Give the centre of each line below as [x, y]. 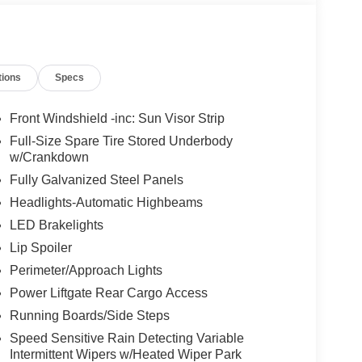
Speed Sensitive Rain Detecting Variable [126, 338]
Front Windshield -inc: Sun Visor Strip [117, 118]
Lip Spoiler [40, 247]
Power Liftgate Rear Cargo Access [108, 293]
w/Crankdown [49, 157]
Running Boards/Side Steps [89, 315]
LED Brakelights [56, 225]
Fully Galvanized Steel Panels [96, 179]
